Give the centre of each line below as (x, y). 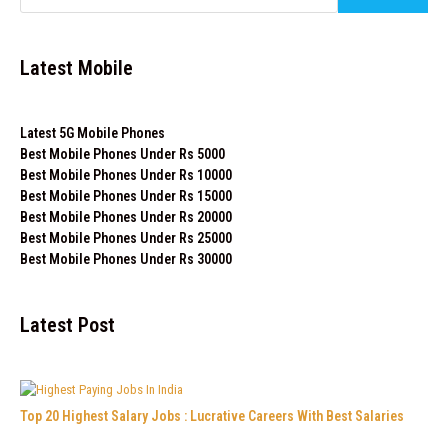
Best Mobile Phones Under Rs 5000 (122, 153)
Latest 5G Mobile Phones (92, 132)
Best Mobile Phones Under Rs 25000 (126, 237)
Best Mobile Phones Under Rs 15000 (126, 195)
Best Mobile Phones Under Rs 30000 (126, 258)
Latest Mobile (76, 67)
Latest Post (67, 324)
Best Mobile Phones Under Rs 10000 (126, 174)
